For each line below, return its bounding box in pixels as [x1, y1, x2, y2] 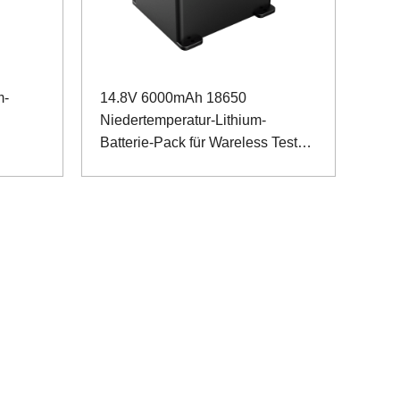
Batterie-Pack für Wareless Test [100, 134, 297, 150]
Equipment [100, 156, 169, 172]
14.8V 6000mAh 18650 [100, 89, 246, 105]
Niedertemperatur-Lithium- [100, 112, 266, 128]
